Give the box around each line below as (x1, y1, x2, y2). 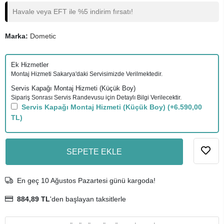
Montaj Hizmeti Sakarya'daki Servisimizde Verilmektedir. (11, 70, 162, 77)
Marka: (5, 32, 30, 40)
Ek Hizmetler (11, 61, 48, 68)
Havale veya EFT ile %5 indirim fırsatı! (12, 7, 133, 15)
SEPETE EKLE (66, 147, 122, 156)
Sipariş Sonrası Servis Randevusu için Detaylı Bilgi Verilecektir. (11, 94, 181, 101)
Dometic (30, 32, 56, 40)
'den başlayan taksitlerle (50, 195, 126, 203)
